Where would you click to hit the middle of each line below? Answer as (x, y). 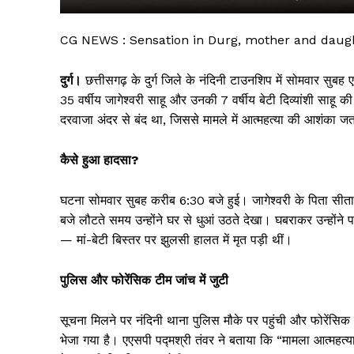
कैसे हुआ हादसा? (99, 160)
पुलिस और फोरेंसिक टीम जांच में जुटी (144, 281)
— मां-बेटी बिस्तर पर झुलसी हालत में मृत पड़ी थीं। (176, 240)
